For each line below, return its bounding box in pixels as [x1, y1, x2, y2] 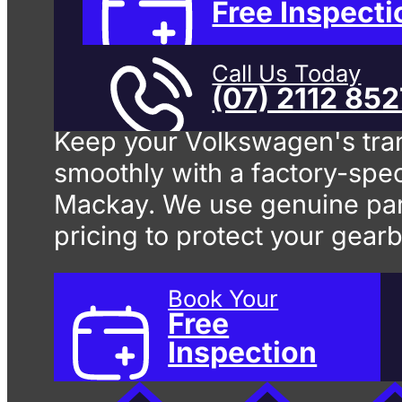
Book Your [168, 284, 279, 313]
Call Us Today [212, 59, 362, 88]
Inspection [168, 335, 318, 371]
